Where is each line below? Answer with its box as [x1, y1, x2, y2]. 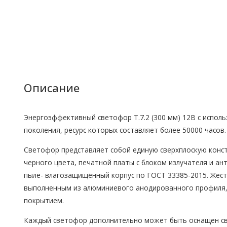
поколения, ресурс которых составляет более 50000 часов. [23, 125, 226, 135]
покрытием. [23, 195, 64, 205]
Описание [23, 80, 80, 95]
